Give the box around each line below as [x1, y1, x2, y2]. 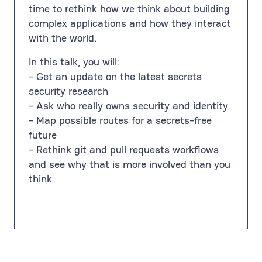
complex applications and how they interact [29, 16, 231, 30]
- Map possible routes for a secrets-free [29, 113, 212, 127]
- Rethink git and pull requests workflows [29, 143, 219, 156]
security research [29, 84, 108, 98]
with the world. [29, 31, 97, 44]
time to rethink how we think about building [29, 2, 230, 15]
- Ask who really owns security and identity [29, 99, 228, 112]
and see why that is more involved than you [29, 157, 230, 171]
